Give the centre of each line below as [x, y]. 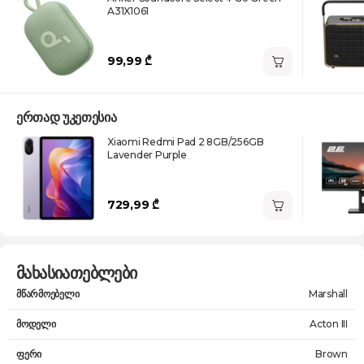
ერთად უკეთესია [67, 117]
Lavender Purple [147, 155]
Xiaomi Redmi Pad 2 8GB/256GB [186, 142]
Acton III [329, 324]
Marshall [328, 294]
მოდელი [36, 324]
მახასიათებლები [77, 273]
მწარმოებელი [48, 294]
